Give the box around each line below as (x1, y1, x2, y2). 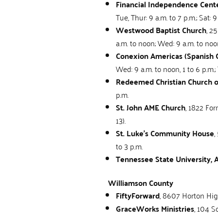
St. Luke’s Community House (116, 126, 214, 140)
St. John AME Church (116, 100, 185, 114)
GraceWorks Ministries (116, 201, 194, 216)
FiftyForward (116, 188, 160, 202)
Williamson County (108, 175, 173, 190)
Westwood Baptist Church (116, 22, 206, 37)
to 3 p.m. (116, 139, 143, 153)
